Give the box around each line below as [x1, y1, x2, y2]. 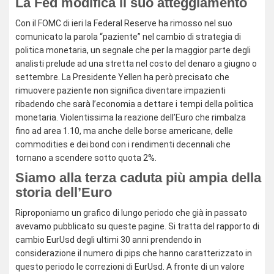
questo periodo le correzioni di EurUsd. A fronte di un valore [15, 262, 245, 272]
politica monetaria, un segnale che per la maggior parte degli [15, 45, 251, 55]
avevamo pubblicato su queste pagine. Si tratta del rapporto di [15, 221, 259, 231]
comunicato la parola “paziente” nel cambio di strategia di [15, 32, 241, 42]
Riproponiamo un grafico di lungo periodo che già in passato [15, 208, 247, 218]
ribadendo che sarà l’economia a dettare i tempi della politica [15, 99, 253, 109]
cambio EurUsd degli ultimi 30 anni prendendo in [15, 235, 201, 245]
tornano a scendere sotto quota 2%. [15, 153, 157, 163]
